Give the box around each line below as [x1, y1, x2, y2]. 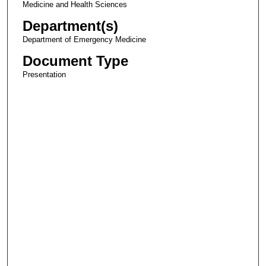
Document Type [22, 53, 128, 69]
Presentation [22, 70, 66, 80]
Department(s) [22, 18, 118, 34]
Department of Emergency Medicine [22, 35, 146, 45]
